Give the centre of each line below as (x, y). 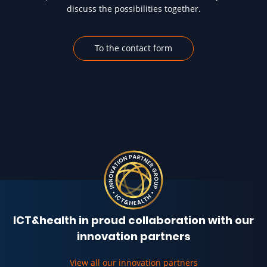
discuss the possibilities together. (133, 8)
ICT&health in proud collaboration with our (133, 221)
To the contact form (133, 48)
